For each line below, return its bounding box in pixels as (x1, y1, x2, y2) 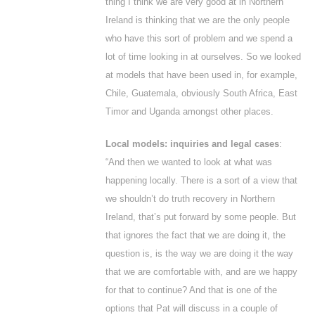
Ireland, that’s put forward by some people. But (105, 212, 296, 222)
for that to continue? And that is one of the (105, 285, 277, 295)
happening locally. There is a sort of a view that (105, 175, 297, 186)
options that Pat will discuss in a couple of (105, 303, 278, 314)
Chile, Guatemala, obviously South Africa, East (105, 88, 297, 98)
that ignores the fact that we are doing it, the (105, 230, 285, 240)
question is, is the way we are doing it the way (105, 248, 293, 259)
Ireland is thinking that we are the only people (105, 15, 290, 25)
